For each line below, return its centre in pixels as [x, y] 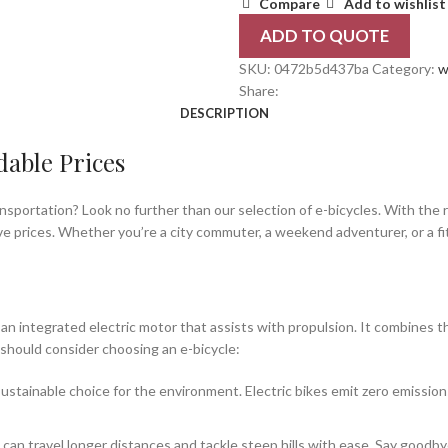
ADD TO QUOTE [324, 35]
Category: [403, 68]
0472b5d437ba [323, 68]
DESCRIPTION [224, 113]
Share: [259, 90]
